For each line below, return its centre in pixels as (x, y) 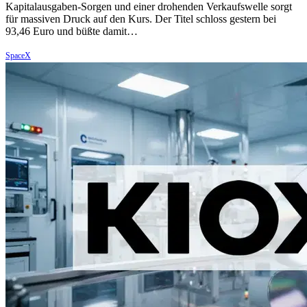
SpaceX (18, 56)
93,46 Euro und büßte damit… (72, 32)
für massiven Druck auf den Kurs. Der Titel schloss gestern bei (141, 19)
